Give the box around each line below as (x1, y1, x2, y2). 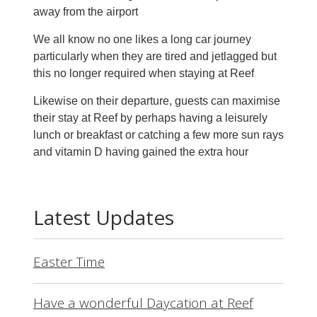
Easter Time (33, 253, 105, 272)
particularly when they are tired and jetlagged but (33, 50, 277, 63)
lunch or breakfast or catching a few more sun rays (33, 129, 284, 142)
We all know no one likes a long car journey (33, 33, 251, 46)
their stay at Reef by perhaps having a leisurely (33, 112, 267, 125)
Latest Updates (33, 204, 174, 231)
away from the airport (33, 6, 138, 18)
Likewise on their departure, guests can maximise (33, 95, 280, 108)
